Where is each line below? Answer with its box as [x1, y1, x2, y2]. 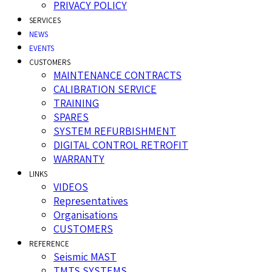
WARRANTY [53, 152, 104, 166]
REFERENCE [29, 239, 69, 250]
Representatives [53, 194, 128, 208]
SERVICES [29, 15, 61, 26]
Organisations [53, 208, 118, 222]
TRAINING [53, 96, 99, 110]
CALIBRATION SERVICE [53, 82, 157, 97]
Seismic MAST [53, 250, 117, 264]
